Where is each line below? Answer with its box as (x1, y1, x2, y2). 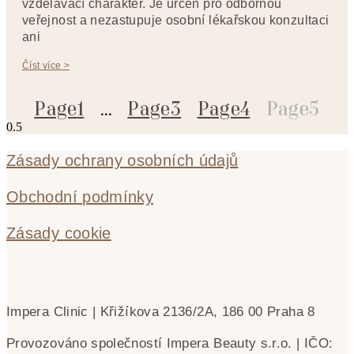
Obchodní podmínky (6, 187, 154, 205)
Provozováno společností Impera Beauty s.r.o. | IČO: (6, 335, 333, 351)
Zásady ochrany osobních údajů (6, 151, 239, 169)
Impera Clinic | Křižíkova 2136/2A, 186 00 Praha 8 (6, 303, 315, 319)
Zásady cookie (6, 224, 111, 242)
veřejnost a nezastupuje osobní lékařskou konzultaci (22, 13, 330, 27)
